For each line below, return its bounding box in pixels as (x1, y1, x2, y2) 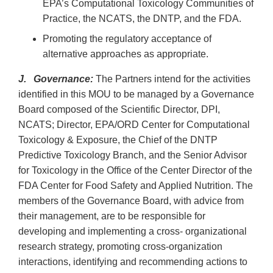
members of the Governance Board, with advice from (18, 196, 244, 207)
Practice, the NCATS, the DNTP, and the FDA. (43, 13, 241, 24)
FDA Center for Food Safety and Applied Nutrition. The (18, 180, 253, 191)
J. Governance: (18, 74, 93, 85)
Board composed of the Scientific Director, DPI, (18, 104, 220, 115)
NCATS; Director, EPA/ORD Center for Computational (18, 119, 250, 130)
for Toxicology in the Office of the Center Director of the (18, 165, 252, 176)
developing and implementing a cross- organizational (18, 226, 247, 237)
